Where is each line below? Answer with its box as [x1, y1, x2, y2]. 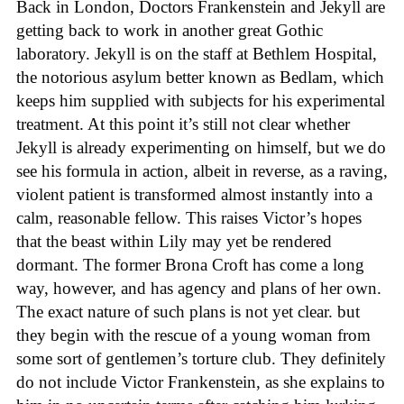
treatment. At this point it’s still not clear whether [16, 114, 350, 133]
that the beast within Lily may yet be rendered [16, 231, 332, 251]
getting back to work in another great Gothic [16, 20, 323, 40]
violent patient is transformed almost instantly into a [16, 184, 372, 204]
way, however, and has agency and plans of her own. [16, 278, 381, 298]
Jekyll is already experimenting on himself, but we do [16, 137, 386, 157]
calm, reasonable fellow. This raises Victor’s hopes [16, 207, 362, 227]
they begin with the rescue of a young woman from [16, 325, 371, 344]
